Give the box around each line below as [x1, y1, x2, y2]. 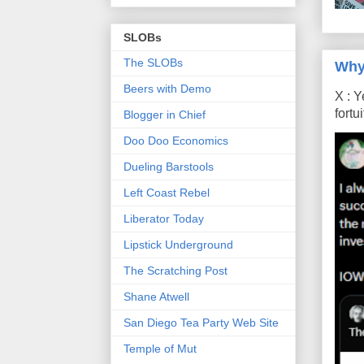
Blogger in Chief [123, 108, 206, 122]
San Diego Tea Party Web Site [123, 316, 279, 330]
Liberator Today [123, 212, 204, 226]
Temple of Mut [123, 342, 197, 356]
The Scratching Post [123, 264, 227, 278]
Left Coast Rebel [123, 186, 210, 200]
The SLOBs [123, 56, 183, 70]
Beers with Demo [123, 82, 211, 96]
